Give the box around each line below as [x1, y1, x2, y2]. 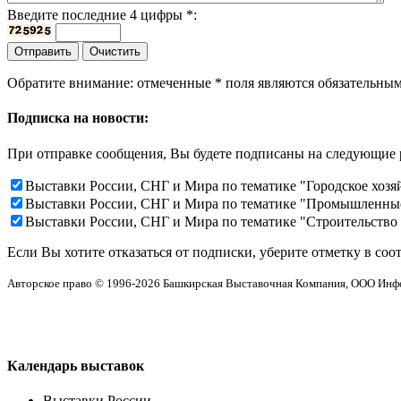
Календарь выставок [7, 358, 144, 373]
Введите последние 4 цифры [7, 7, 186, 23]
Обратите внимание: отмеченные [7, 75, 215, 91]
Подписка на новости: [7, 110, 149, 126]
